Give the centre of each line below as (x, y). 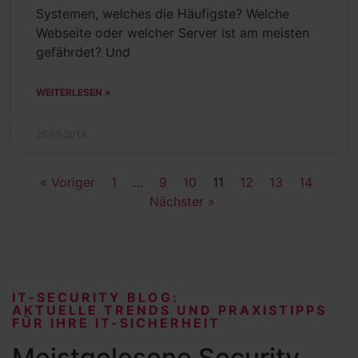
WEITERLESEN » (74, 92)
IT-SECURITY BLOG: (95, 297)
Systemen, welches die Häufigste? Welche (163, 13)
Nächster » (182, 201)
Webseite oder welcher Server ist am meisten (173, 32)
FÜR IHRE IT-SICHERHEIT (116, 322)
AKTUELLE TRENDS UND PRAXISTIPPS (169, 310)
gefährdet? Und (83, 52)
